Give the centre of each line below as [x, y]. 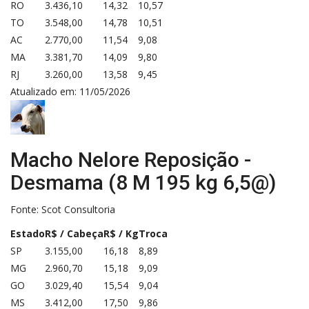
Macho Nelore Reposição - [131, 159]
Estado [28, 233]
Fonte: [26, 209]
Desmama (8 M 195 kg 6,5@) [143, 182]
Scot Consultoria [78, 209]
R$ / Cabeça [74, 233]
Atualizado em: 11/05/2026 [70, 91]
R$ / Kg [121, 233]
